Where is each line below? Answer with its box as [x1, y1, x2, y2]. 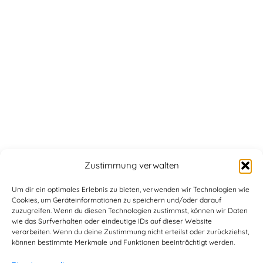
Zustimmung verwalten [84, 160, 179, 171]
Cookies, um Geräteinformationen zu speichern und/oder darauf [12, 195, 221, 204]
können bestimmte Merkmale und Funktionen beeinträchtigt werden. [12, 238, 235, 247]
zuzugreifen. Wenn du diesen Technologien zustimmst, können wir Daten [12, 206, 248, 215]
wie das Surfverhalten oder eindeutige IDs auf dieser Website [12, 217, 212, 225]
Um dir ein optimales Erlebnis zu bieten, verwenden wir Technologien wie [12, 185, 249, 194]
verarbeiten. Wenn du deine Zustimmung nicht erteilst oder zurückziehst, [12, 227, 249, 236]
